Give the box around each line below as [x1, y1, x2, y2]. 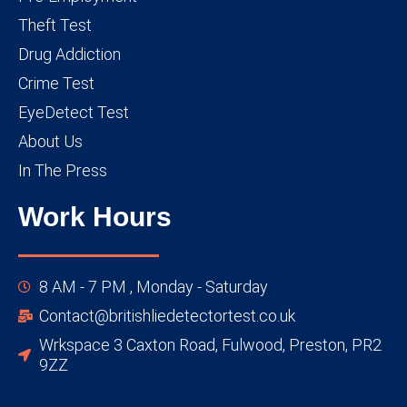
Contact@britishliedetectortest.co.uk [38, 305, 295, 325]
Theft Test [18, 15, 92, 35]
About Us [18, 132, 83, 152]
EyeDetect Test [18, 103, 129, 123]
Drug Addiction [18, 45, 121, 65]
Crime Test [18, 74, 94, 94]
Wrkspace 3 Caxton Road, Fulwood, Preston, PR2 [38, 334, 382, 354]
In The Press [18, 161, 107, 181]
